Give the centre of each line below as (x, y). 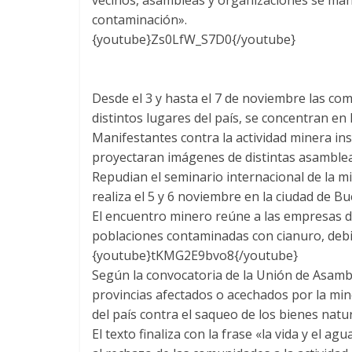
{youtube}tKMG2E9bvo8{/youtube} (195, 255)
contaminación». (139, 19)
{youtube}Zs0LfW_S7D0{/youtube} (194, 39)
